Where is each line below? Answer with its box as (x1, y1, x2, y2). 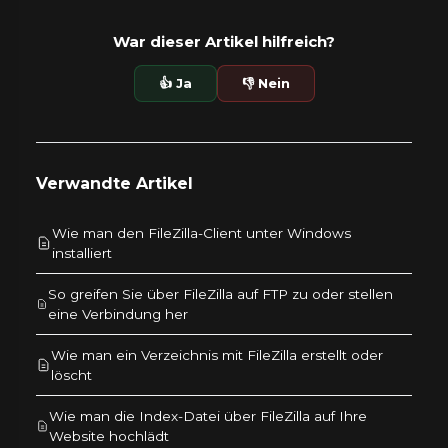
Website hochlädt (49, 428, 170, 445)
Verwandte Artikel (36, 174, 193, 194)
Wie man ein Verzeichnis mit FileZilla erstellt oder (51, 347, 384, 364)
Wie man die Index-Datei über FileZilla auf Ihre (49, 408, 368, 425)
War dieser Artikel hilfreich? (113, 32, 335, 52)
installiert (51, 245, 112, 262)
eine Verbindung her (47, 306, 188, 323)
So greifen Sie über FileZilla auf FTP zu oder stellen (47, 286, 393, 303)
